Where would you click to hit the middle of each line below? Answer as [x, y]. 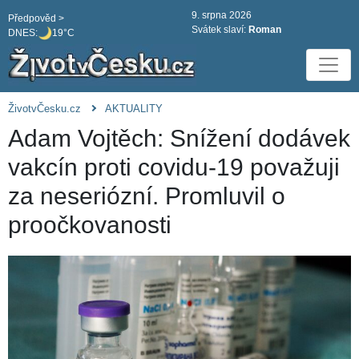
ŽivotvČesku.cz [44, 109]
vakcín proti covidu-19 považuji [174, 167]
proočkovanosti [90, 225]
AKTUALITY [134, 109]
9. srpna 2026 [222, 15]
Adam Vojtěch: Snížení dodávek [179, 139]
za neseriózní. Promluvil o [147, 196]
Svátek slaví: [220, 30]
